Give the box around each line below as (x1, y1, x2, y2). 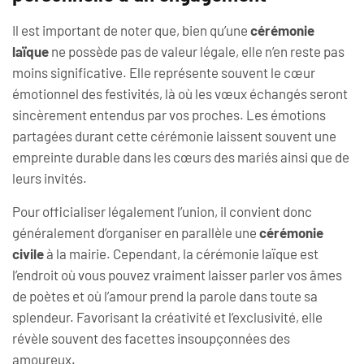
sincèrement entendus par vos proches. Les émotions (12, 106, 326, 123)
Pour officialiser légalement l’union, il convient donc (12, 202, 312, 219)
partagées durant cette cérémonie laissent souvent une (12, 128, 336, 145)
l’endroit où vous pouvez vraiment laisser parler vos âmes (12, 266, 342, 283)
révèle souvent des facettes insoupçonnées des (12, 329, 290, 346)
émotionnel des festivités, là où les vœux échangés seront (12, 85, 348, 102)
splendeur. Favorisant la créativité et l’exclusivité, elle (12, 308, 323, 325)
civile (12, 245, 44, 262)
